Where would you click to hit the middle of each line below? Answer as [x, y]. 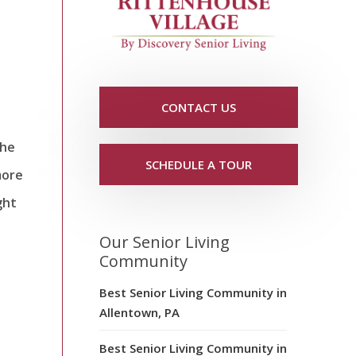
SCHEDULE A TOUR [199, 164]
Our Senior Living [164, 242]
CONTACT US [199, 107]
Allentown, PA [139, 312]
